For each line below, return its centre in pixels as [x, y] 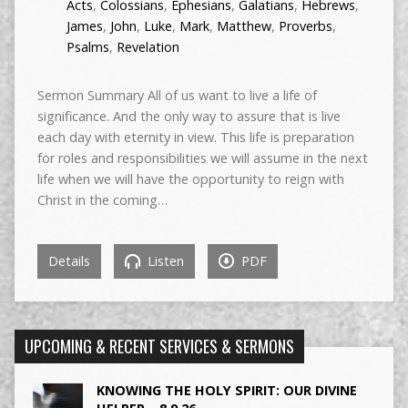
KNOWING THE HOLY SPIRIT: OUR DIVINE [226, 390]
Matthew [244, 25]
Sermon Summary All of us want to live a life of [177, 95]
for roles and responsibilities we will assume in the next [202, 158]
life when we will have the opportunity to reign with [190, 178]
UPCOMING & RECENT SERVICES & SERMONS [159, 346]
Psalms [87, 46]
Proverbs [305, 25]
